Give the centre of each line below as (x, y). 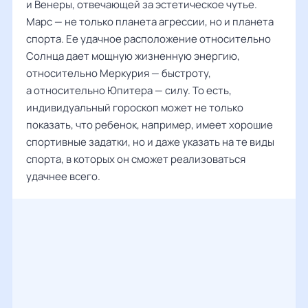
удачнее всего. (63, 176)
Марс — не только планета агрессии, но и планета (150, 22)
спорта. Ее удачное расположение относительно (148, 39)
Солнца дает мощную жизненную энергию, (133, 56)
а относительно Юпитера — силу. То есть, (129, 90)
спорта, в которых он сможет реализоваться (136, 159)
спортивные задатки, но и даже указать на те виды (150, 142)
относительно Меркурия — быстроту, (119, 73)
